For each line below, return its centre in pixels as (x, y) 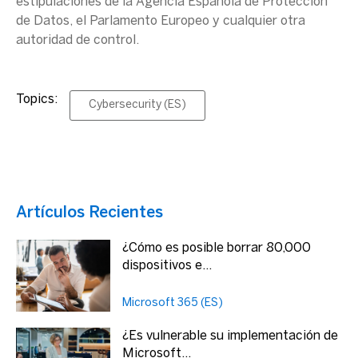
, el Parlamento (115, 21)
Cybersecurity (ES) (137, 105)
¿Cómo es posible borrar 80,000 (217, 248)
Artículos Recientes (89, 213)
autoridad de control (76, 40)
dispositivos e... (167, 266)
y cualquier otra (257, 21)
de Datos (43, 21)
